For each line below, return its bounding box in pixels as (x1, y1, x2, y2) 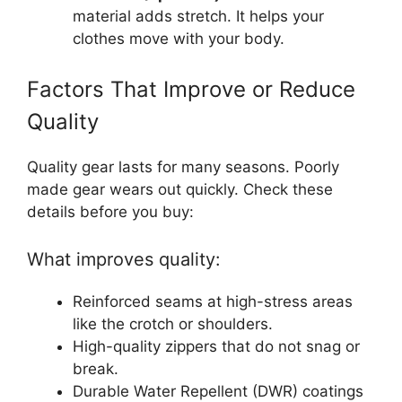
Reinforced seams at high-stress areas (73, 293, 353, 310)
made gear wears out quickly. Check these (27, 179, 333, 198)
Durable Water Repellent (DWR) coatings (73, 382, 363, 400)
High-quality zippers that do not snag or (73, 337, 360, 355)
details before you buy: (27, 202, 194, 221)
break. (73, 360, 118, 378)
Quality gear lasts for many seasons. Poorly (27, 157, 339, 176)
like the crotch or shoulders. (73, 315, 273, 333)
